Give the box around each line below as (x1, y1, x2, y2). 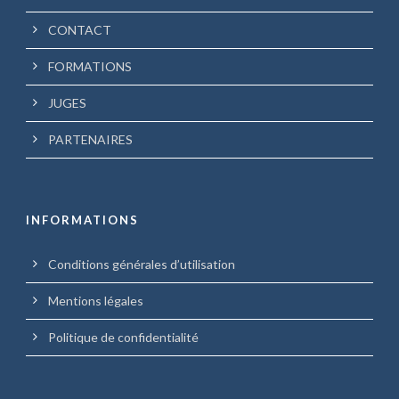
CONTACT (48, 22, 111, 38)
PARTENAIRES (48, 132, 133, 148)
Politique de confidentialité (48, 330, 199, 346)
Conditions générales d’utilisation (48, 256, 235, 273)
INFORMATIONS (26, 213, 139, 228)
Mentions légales (48, 293, 143, 309)
